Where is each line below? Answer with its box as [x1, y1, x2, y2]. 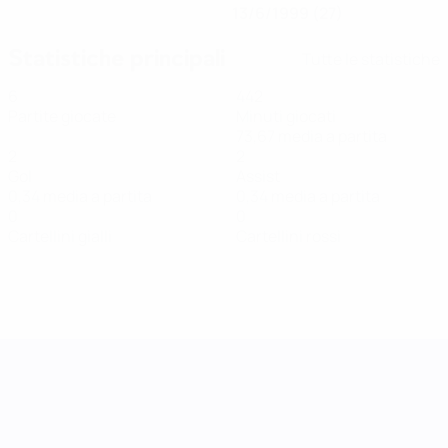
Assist [236, 165, 280, 187]
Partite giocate [8, 105, 116, 127]
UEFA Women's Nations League [168, 344, 392, 366]
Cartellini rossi [236, 225, 341, 247]
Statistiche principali [8, 42, 225, 74]
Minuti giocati [236, 105, 336, 127]
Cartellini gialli [8, 225, 112, 247]
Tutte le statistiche [302, 47, 440, 70]
